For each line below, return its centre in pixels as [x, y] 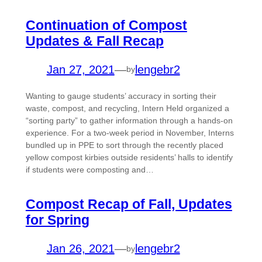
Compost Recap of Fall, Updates [129, 204]
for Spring [57, 220]
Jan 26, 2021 [80, 249]
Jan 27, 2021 [80, 69]
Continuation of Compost [106, 25]
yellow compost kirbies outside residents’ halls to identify [129, 157]
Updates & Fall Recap [94, 41]
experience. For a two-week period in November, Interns [130, 132]
